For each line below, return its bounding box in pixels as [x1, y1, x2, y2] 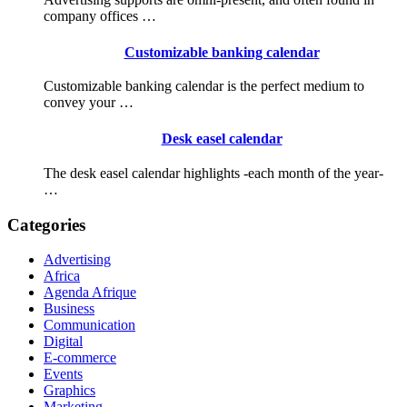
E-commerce [44, 350, 116, 366]
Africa [44, 268, 80, 284]
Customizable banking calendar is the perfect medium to [44, 78, 364, 94]
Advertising [44, 252, 111, 268]
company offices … [44, 7, 156, 24]
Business [44, 301, 94, 317]
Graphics [44, 382, 95, 399]
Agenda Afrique [44, 284, 136, 301]
